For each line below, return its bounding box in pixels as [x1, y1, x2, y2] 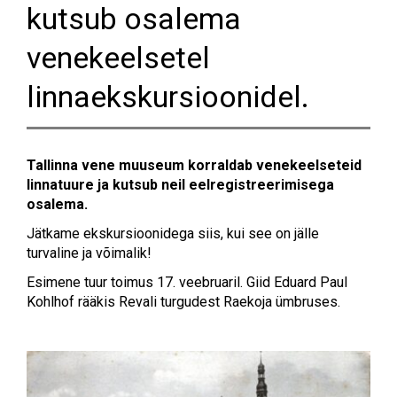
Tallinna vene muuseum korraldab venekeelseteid [27, 157, 362, 174]
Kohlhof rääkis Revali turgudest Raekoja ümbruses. [27, 293, 340, 310]
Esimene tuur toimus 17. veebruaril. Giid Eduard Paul [27, 274, 347, 291]
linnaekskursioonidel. [27, 79, 309, 114]
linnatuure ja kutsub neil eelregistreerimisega [27, 176, 334, 193]
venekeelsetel [27, 40, 210, 75]
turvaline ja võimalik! [27, 245, 152, 261]
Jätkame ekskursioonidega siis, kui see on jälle [27, 225, 319, 242]
